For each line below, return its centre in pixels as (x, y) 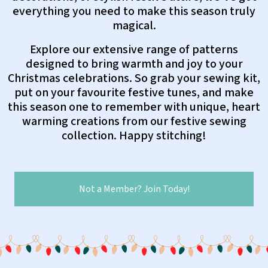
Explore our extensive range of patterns (134, 50)
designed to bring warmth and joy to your (134, 64)
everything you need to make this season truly (134, 11)
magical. (134, 26)
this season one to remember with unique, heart (134, 107)
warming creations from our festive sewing (134, 121)
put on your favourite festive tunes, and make (134, 93)
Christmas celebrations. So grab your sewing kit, (134, 78)
